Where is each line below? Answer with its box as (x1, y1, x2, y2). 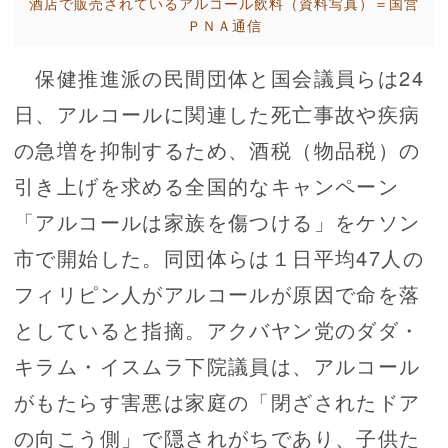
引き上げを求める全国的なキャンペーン (14, 171, 400, 201)
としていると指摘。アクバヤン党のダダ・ (14, 315, 421, 345)
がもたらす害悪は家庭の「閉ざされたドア (14, 387, 421, 417)
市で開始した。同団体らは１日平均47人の (14, 243, 424, 273)
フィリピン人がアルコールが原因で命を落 (14, 279, 421, 309)
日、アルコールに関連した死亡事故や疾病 (14, 99, 421, 129)
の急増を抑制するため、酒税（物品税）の (14, 135, 421, 165)
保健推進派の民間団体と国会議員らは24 (14, 63, 424, 93)
